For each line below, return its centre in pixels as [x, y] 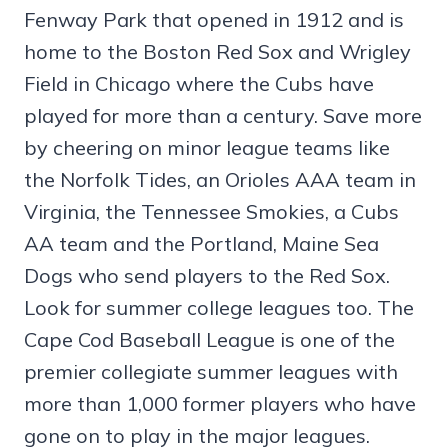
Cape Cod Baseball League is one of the [209, 340]
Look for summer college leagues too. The [219, 308]
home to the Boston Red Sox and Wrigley [217, 52]
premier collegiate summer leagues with [211, 372]
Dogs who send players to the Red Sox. [207, 276]
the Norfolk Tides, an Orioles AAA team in [220, 180]
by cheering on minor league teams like [207, 148]
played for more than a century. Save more [223, 116]
